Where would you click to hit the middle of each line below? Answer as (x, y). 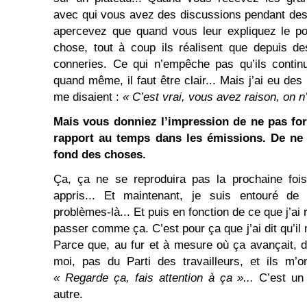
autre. (68, 294)
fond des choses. (100, 155)
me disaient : (88, 97)
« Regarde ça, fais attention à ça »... (157, 278)
